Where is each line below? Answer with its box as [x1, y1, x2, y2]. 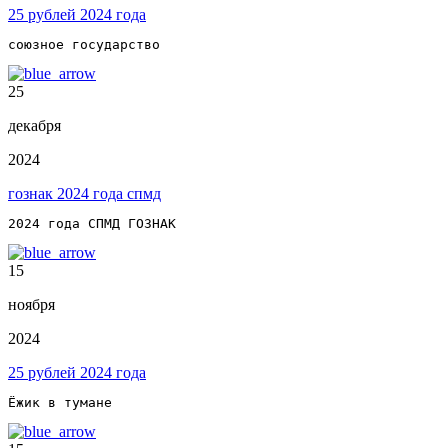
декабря [8, 117, 61, 135]
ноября [8, 296, 55, 314]
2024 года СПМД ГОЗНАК [8, 216, 176, 232]
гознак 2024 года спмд [8, 185, 161, 203]
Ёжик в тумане [8, 395, 112, 411]
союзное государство [8, 37, 160, 53]
